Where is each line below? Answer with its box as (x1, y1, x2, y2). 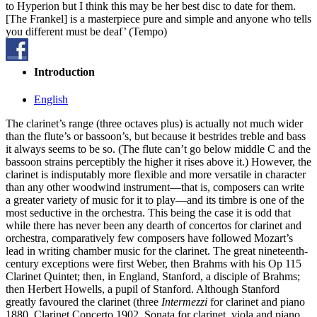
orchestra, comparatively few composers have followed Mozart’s (6, 232, 293, 245)
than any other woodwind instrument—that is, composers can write (6, 181, 304, 194)
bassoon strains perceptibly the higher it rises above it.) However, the (6, 156, 311, 168)
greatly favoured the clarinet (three (6, 296, 161, 309)
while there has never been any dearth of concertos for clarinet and (6, 219, 301, 232)
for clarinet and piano (207, 296, 305, 309)
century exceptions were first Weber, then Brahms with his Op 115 (6, 258, 301, 270)
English (34, 93, 68, 106)
